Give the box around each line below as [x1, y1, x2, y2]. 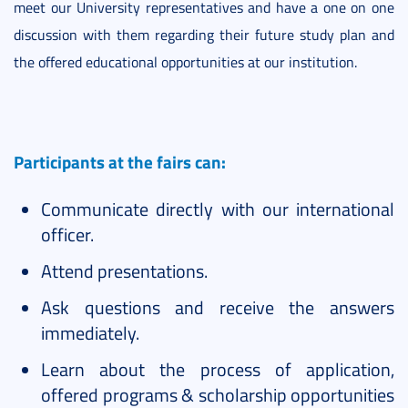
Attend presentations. [41, 258, 208, 284]
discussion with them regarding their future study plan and [14, 25, 394, 46]
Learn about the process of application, [41, 356, 394, 382]
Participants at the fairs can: [14, 149, 226, 175]
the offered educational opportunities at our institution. [14, 52, 357, 73]
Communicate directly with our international [41, 196, 394, 222]
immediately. [41, 320, 139, 346]
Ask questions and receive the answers [41, 294, 394, 321]
